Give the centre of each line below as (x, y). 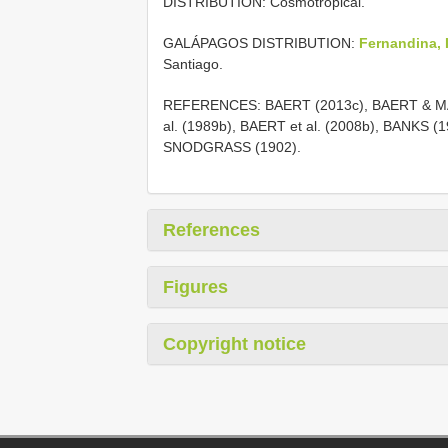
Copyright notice (234, 343)
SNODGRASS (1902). (232, 146)
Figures (195, 286)
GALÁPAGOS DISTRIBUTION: (261, 42)
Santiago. (193, 63)
